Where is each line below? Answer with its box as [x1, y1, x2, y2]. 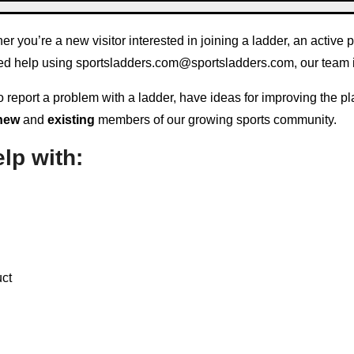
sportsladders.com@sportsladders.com [76, 56, 294, 70]
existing [47, 113, 95, 126]
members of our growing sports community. [95, 113, 337, 126]
